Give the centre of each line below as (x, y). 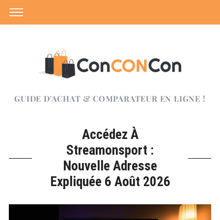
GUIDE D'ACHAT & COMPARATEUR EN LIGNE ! (110, 98)
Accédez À (110, 135)
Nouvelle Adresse (110, 166)
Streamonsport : (110, 150)
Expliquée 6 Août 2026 (110, 182)
